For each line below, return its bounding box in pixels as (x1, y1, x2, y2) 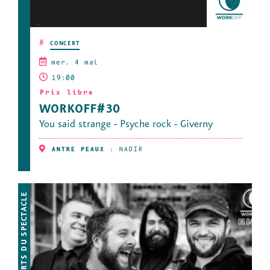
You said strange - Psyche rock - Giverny (39, 119, 213, 131)
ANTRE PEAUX (51, 147, 104, 154)
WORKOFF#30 (39, 104, 120, 117)
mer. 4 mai (50, 60, 98, 67)
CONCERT (49, 41, 80, 48)
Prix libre (39, 90, 93, 97)
